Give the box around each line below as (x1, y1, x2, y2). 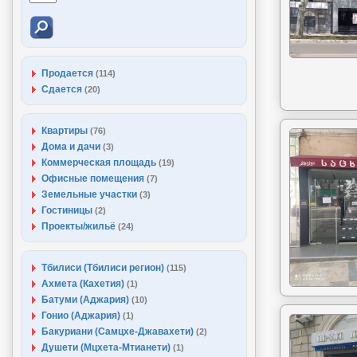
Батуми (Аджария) (41, 294, 131, 305)
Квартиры (41, 125, 90, 136)
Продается (41, 68, 96, 79)
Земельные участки (41, 189, 139, 200)
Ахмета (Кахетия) (41, 278, 127, 289)
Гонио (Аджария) (41, 310, 123, 321)
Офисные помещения (41, 173, 147, 184)
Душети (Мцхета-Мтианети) (41, 342, 173, 353)
